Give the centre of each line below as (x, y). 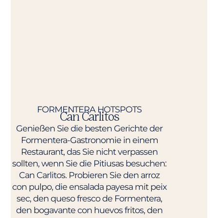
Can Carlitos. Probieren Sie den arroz (90, 175)
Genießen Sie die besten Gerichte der (90, 128)
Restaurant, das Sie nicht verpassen (90, 151)
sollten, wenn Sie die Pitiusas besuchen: (90, 163)
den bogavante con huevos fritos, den (90, 210)
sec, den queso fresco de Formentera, (90, 198)
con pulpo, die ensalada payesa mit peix (90, 186)
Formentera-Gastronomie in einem (89, 140)
